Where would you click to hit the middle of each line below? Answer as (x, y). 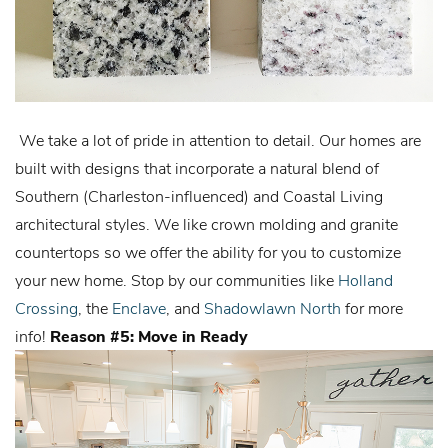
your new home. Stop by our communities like (176, 280)
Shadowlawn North (272, 308)
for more (372, 308)
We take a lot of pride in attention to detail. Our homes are (218, 140)
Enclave (139, 308)
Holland (365, 280)
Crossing (46, 308)
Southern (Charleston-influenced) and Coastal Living (199, 196)
